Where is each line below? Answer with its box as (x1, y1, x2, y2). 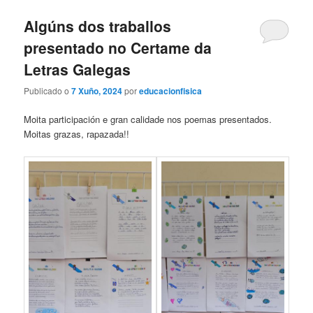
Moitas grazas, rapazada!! (24, 127, 130, 141)
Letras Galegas (24, 58, 131, 80)
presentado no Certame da (24, 36, 212, 58)
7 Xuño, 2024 (71, 85, 123, 98)
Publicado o (24, 85, 72, 97)
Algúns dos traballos (24, 15, 172, 36)
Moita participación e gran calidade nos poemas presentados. (24, 112, 272, 126)
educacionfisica (139, 85, 203, 98)
